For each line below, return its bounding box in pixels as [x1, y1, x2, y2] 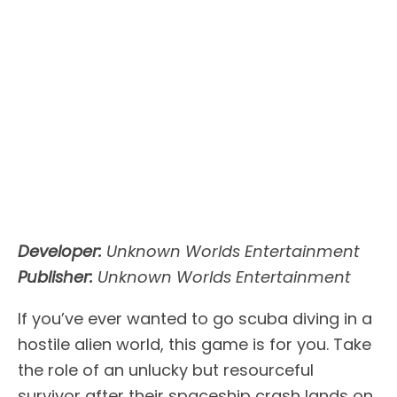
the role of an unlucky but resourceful [18, 359, 314, 382]
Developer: [18, 240, 102, 263]
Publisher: [18, 266, 93, 289]
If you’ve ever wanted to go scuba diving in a [18, 307, 372, 331]
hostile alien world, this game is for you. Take [18, 333, 371, 356]
